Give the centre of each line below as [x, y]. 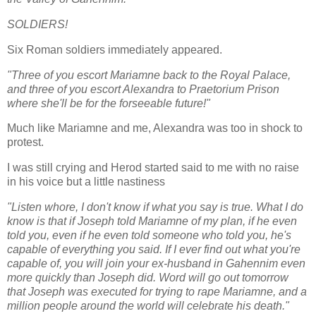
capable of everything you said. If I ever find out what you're [154, 250]
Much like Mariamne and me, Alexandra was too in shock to [155, 128]
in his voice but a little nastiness [87, 182]
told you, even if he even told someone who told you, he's [149, 236]
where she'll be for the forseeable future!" [110, 103]
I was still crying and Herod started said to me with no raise [153, 168]
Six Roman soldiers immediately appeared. [115, 49]
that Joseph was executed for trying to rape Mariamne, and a [157, 292]
